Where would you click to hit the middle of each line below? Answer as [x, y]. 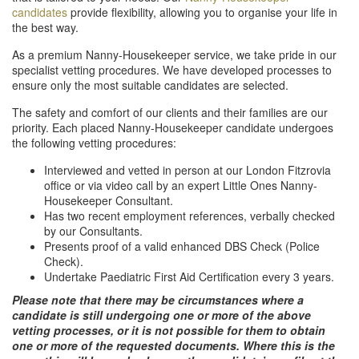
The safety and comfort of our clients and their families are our [170, 112]
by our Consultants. [93, 231]
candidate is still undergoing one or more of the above [161, 315]
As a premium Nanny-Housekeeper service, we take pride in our [174, 54]
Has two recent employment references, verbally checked [190, 216]
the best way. [45, 27]
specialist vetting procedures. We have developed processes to [172, 70]
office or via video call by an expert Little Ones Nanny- [181, 185]
